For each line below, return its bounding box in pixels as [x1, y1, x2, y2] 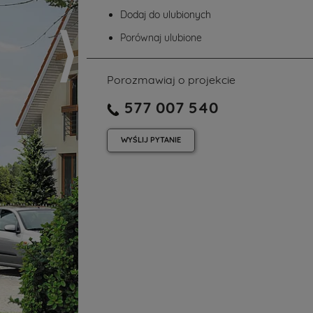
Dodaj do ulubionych [120, 8, 211, 21]
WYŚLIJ [121, 135, 150, 145]
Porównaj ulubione [120, 31, 202, 44]
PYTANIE [150, 135, 181, 145]
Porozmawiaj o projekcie [107, 73, 235, 87]
